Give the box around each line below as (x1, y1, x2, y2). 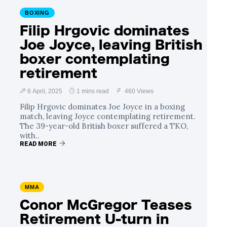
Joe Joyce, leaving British (20, 39, 203, 51)
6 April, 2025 (27, 88, 62, 95)
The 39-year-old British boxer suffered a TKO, (20, 121, 188, 131)
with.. (20, 131, 40, 140)
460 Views (123, 88, 154, 95)
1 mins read (77, 88, 109, 95)
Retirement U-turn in (20, 213, 169, 225)
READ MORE (20, 140, 57, 147)
